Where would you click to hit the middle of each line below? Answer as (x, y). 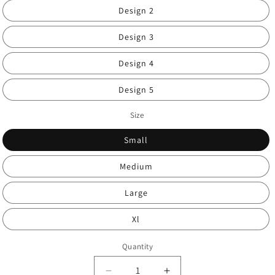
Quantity (137, 246)
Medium (136, 166)
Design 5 (136, 90)
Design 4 (136, 63)
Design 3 (136, 37)
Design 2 (136, 10)
